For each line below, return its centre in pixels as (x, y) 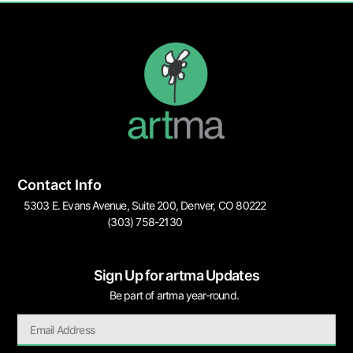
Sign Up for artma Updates (176, 275)
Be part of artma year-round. (176, 295)
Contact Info (60, 184)
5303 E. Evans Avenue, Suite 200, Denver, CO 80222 (145, 205)
